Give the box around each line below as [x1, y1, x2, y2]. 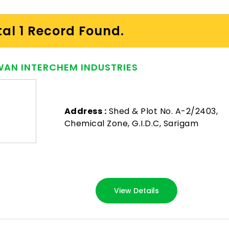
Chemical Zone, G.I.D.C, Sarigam [64, 117, 199, 129]
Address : [64, 105, 107, 117]
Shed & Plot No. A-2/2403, [106, 105, 218, 117]
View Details [114, 185, 159, 196]
